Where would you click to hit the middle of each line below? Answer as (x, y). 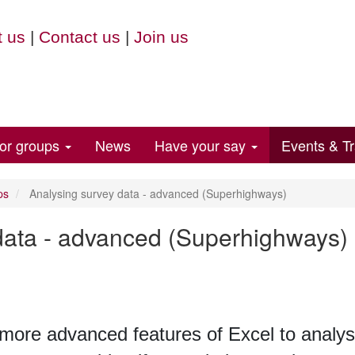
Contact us (79, 37)
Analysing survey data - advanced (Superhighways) (156, 193)
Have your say (202, 145)
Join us (161, 37)
